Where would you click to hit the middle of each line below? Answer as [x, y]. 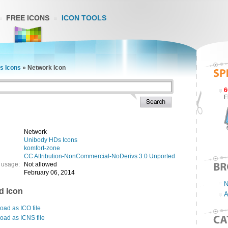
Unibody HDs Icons [51, 140]
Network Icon [47, 68]
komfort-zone [42, 148]
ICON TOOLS [84, 18]
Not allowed [40, 164]
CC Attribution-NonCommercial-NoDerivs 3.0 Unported [99, 156]
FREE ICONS [28, 18]
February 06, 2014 [49, 173]
